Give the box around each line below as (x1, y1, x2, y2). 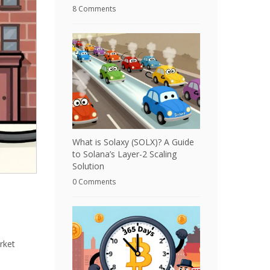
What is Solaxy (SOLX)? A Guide (72, 136, 194, 148)
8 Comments (72, 4, 116, 14)
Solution (72, 160, 104, 172)
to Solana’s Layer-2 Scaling (72, 148, 177, 160)
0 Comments (72, 177, 116, 187)
